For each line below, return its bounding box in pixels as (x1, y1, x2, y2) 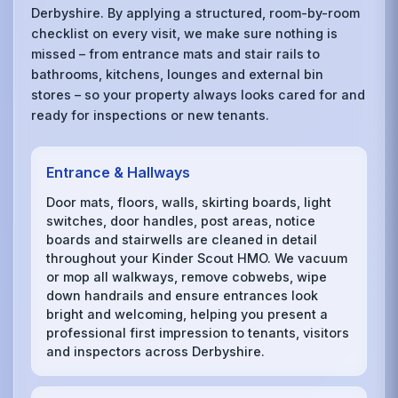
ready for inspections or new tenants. (31, 107, 270, 123)
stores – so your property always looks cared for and (31, 87, 366, 103)
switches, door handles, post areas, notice (46, 212, 316, 228)
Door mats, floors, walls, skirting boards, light (46, 194, 332, 210)
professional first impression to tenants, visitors (46, 324, 350, 340)
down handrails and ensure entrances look (46, 287, 319, 303)
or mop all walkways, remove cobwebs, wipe (46, 268, 328, 284)
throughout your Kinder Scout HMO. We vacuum (46, 250, 348, 266)
